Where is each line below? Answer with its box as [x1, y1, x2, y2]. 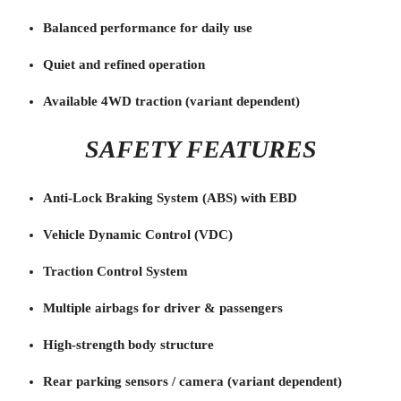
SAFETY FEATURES [84, 134, 317, 163]
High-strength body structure [43, 337, 214, 352]
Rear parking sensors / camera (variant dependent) [43, 373, 342, 388]
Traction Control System [43, 263, 188, 278]
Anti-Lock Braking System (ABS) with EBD [43, 190, 297, 205]
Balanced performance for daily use [43, 20, 252, 35]
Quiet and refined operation [43, 56, 205, 72]
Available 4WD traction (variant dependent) [43, 93, 300, 108]
